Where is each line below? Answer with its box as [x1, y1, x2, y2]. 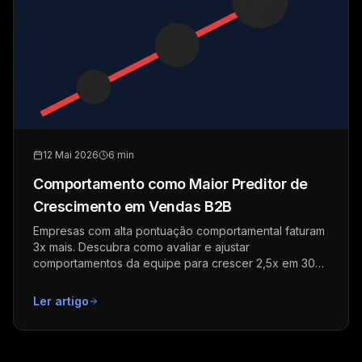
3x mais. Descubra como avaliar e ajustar [33, 239, 250, 254]
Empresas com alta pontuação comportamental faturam [33, 223, 325, 238]
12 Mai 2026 [43, 148, 99, 161]
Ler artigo [33, 293, 89, 308]
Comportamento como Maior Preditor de [33, 175, 308, 192]
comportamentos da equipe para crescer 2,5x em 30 [33, 255, 315, 270]
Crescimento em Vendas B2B [33, 197, 232, 215]
